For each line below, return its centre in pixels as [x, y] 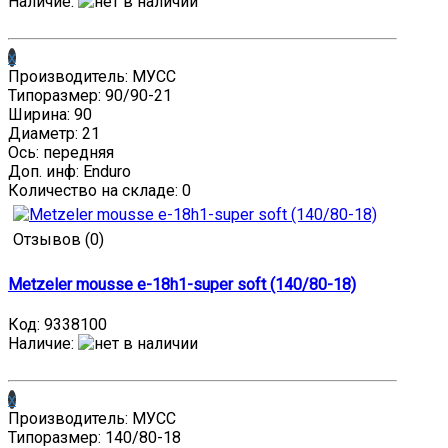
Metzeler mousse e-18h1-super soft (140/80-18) [182, 285]
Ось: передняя [61, 152]
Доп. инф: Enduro [69, 171]
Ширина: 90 [50, 114]
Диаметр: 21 [54, 133]
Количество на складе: [95, 190]
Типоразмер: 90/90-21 [90, 95]
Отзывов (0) [58, 239]
